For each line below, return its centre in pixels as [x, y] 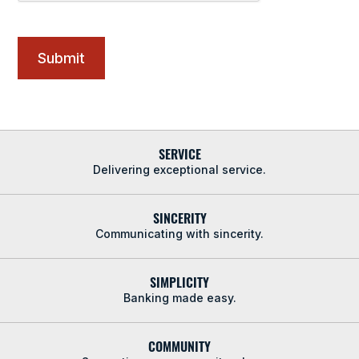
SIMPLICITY [179, 281]
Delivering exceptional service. [179, 169]
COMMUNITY [179, 345]
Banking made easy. [179, 298]
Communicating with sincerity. [179, 234]
